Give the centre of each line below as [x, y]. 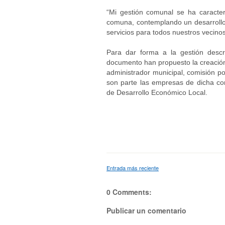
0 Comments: [129, 192]
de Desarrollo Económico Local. [157, 92]
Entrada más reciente [133, 167]
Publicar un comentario [146, 210]
